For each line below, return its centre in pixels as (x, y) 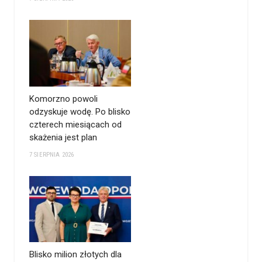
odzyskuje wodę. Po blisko (80, 111)
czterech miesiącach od (75, 124)
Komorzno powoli (63, 99)
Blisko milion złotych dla (75, 255)
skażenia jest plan (63, 137)
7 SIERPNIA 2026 (52, 154)
